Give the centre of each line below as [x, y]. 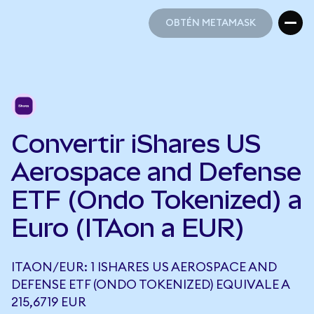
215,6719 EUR [49, 302]
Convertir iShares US [136, 144]
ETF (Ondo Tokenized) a [157, 200]
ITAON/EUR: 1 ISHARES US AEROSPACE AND [144, 267]
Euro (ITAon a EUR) [128, 228]
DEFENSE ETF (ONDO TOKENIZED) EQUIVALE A [150, 285]
